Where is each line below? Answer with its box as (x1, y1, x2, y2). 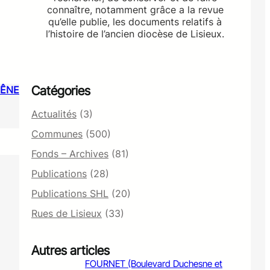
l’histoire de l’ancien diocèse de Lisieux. (46, 28, 224, 40)
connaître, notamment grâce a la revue (46, 4, 224, 16)
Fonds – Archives (31, 148, 108, 160)
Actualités (31, 108, 77, 121)
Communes (31, 128, 83, 140)
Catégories (31, 83, 90, 99)
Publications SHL (31, 187, 108, 200)
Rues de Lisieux (31, 207, 102, 220)
